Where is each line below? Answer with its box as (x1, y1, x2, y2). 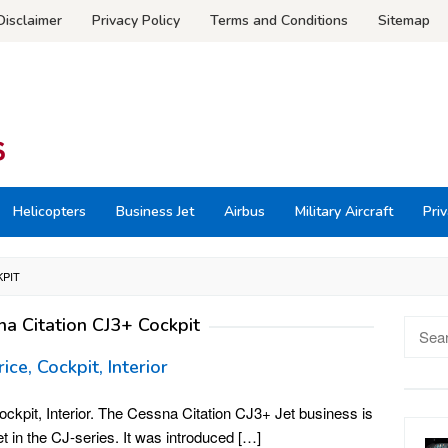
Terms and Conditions (210, 11, 348, 30)
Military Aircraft (295, 202, 393, 221)
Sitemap (378, 11, 430, 30)
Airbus (224, 202, 265, 221)
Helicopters (13, 202, 86, 221)
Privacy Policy (92, 11, 180, 30)
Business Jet (116, 202, 194, 221)
